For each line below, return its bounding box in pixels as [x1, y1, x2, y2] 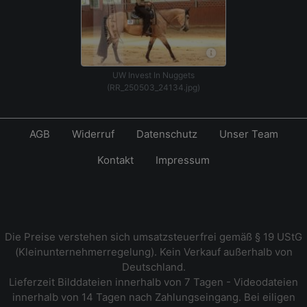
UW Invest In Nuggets [112, 69, 195, 80]
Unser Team [219, 127, 278, 140]
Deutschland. [121, 260, 186, 273]
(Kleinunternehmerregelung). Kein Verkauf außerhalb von [14, 245, 293, 258]
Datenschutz [136, 127, 197, 140]
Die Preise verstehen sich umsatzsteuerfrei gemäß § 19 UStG [5, 230, 302, 243]
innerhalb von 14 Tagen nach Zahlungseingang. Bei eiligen [12, 291, 295, 304]
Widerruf [71, 127, 114, 140]
